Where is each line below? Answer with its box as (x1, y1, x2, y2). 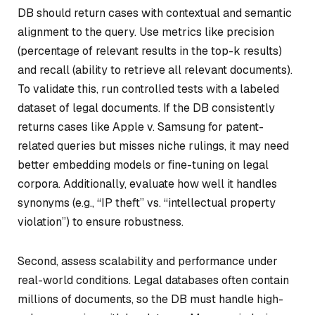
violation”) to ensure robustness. (18, 214, 184, 229)
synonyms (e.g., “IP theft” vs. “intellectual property (18, 195, 276, 210)
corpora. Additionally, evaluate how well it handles (18, 176, 277, 191)
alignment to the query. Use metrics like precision (18, 24, 274, 39)
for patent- (205, 119, 264, 134)
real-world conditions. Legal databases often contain (18, 272, 289, 288)
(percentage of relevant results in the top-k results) (18, 43, 282, 58)
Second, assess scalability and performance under (18, 253, 278, 269)
